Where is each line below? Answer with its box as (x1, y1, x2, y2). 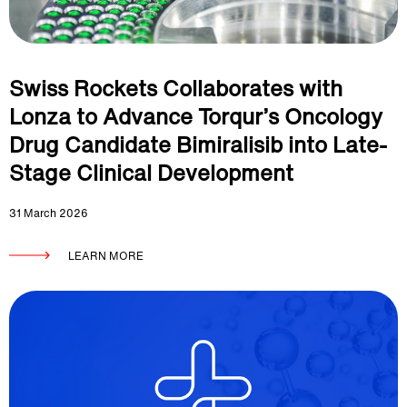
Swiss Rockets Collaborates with (9, 72, 342, 104)
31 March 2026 (9, 205, 88, 221)
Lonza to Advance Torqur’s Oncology (9, 100, 382, 133)
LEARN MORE (68, 248, 144, 263)
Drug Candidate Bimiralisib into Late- (9, 128, 387, 161)
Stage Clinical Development (9, 156, 293, 189)
